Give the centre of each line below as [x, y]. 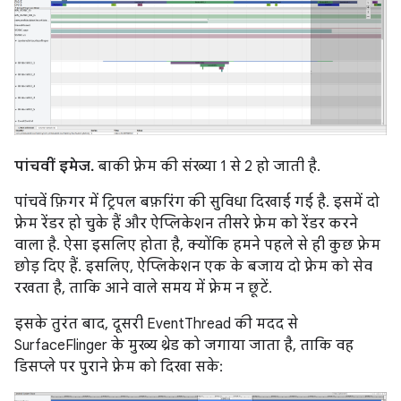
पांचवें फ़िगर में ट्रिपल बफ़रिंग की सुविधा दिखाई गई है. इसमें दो [197, 203]
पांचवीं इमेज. [54, 167]
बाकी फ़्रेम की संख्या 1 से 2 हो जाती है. [207, 167]
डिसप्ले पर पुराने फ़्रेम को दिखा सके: [119, 367]
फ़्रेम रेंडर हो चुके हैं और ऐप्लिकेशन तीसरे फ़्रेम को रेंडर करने [186, 224]
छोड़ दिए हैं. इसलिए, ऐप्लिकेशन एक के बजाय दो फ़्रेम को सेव [193, 267]
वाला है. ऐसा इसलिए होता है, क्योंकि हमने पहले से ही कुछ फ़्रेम [197, 246]
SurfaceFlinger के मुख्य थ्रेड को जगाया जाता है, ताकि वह [184, 346]
